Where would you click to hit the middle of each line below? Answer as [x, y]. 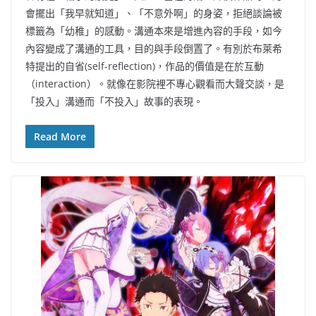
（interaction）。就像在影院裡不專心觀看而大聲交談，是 [155, 83]
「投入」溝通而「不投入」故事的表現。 [114, 101]
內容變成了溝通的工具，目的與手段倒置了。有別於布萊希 [154, 48]
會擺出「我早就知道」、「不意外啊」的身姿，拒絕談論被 [154, 13]
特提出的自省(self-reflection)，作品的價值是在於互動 [145, 66]
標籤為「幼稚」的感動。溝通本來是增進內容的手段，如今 [154, 30]
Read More [60, 136]
